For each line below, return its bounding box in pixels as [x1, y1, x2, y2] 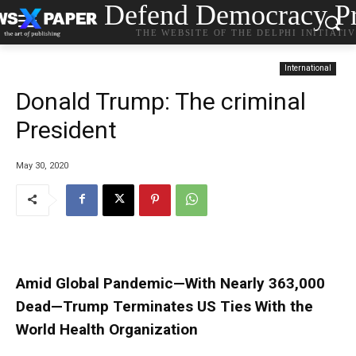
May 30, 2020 [16, 160, 68, 171]
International [284, 64, 331, 72]
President [16, 116, 117, 144]
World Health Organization [16, 319, 198, 339]
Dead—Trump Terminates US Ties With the [16, 296, 313, 315]
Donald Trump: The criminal [16, 87, 306, 115]
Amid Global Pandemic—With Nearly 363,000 [16, 273, 325, 292]
